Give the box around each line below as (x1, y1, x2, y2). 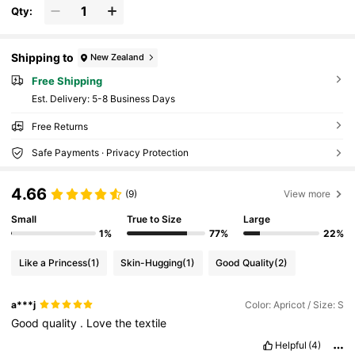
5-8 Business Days (91, 92, 175, 105)
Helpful (274, 339, 307, 351)
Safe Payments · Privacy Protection (31, 146, 189, 158)
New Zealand (90, 52, 145, 63)
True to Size (127, 213, 182, 226)
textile (135, 315, 167, 330)
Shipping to (11, 51, 74, 65)
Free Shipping (31, 74, 102, 87)
